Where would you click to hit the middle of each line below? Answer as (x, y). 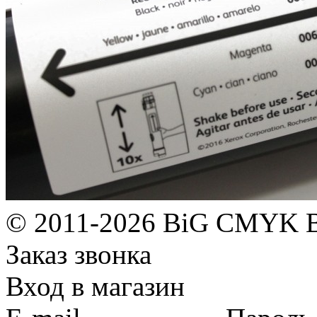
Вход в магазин (95, 286)
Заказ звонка (79, 254)
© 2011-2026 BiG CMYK (152, 222)
